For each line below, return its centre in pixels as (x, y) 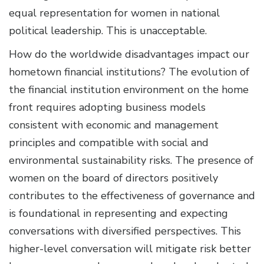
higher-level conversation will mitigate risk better (130, 248)
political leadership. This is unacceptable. (109, 30)
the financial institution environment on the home (129, 89)
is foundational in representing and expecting (118, 213)
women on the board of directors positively (113, 178)
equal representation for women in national (114, 13)
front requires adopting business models (107, 107)
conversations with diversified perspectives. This (125, 231)
